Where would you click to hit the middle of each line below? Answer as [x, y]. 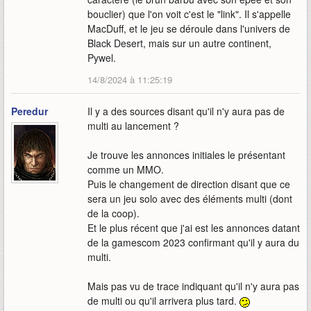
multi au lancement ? [133, 126]
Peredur [30, 111]
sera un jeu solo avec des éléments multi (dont [190, 199]
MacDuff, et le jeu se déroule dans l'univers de [189, 29]
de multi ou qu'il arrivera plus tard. [163, 301]
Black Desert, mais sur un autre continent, [179, 43]
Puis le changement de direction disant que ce [189, 184]
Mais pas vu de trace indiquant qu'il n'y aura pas [193, 286]
